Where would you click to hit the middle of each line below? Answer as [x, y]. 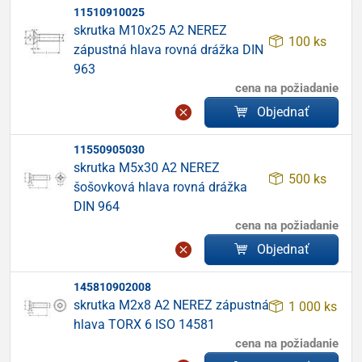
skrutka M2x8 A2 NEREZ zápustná [171, 305]
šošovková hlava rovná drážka [160, 187]
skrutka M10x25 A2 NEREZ [150, 30]
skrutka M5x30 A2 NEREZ [147, 168]
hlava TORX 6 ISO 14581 [144, 324]
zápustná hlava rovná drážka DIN [168, 50]
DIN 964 [97, 206]
